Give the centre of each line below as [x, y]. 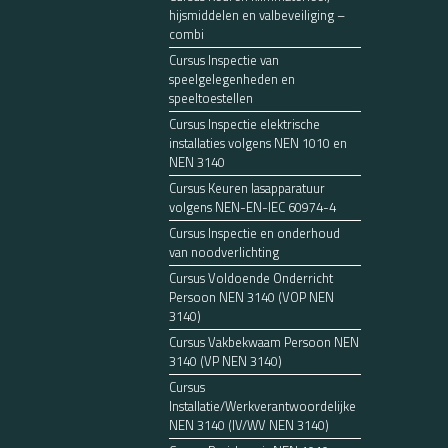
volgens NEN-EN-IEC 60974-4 [252, 206]
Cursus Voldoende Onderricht [250, 277]
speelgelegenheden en [231, 78]
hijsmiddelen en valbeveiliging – [256, 14]
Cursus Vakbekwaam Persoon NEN [263, 341]
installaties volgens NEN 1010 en [257, 142]
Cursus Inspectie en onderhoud [254, 232]
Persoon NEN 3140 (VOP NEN [251, 296]
